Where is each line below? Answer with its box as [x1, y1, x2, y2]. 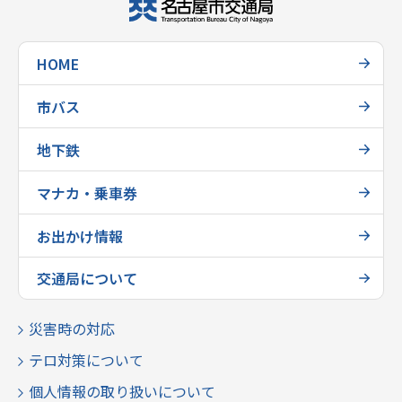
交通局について [37, 267, 137, 290]
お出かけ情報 [37, 224, 123, 247]
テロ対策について [29, 349, 144, 371]
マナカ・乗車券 [37, 181, 137, 204]
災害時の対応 [29, 318, 115, 340]
